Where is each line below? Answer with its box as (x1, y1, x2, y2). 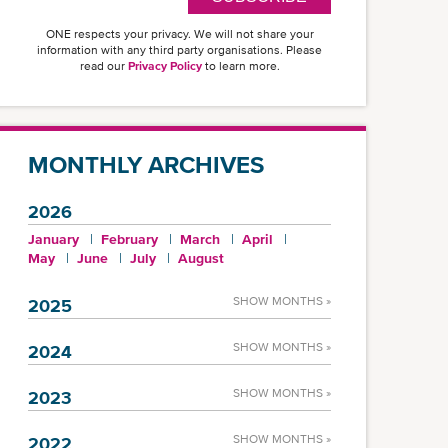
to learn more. (201, 59, 280, 73)
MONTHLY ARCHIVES (28, 151, 264, 178)
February (101, 231, 158, 247)
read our (79, 59, 128, 73)
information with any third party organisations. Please (37, 43, 322, 57)
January (28, 231, 79, 247)
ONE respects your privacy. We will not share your (45, 27, 314, 41)
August (178, 250, 224, 266)
